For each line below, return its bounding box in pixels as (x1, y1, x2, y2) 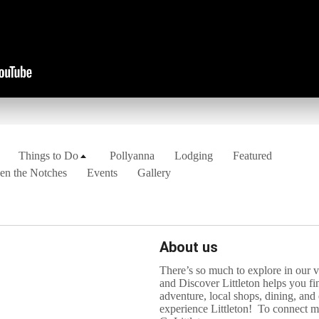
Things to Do (19, 150, 79, 162)
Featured (233, 150, 273, 162)
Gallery (137, 167, 172, 179)
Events (87, 167, 118, 179)
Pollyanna (110, 150, 155, 162)
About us (159, 239, 218, 256)
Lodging (174, 150, 214, 162)
